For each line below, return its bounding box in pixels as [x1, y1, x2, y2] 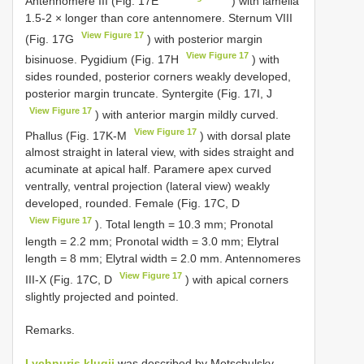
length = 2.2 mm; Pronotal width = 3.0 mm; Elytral [25, 234, 279, 248]
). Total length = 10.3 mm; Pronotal [92, 217, 274, 231]
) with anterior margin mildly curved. [92, 107, 279, 121]
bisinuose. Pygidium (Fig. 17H [25, 52, 182, 66]
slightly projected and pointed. [25, 289, 179, 303]
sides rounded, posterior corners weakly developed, [25, 69, 291, 83]
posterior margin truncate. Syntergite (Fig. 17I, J [25, 86, 272, 100]
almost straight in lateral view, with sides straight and [25, 145, 294, 159]
